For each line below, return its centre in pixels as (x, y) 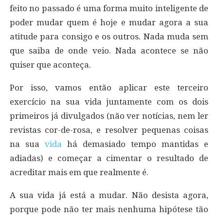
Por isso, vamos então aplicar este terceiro (109, 87)
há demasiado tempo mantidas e (135, 144)
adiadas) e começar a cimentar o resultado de (109, 158)
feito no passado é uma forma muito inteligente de (109, 8)
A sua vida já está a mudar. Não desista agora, (109, 195)
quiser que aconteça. (50, 64)
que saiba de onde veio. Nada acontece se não (109, 50)
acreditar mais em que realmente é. (79, 172)
